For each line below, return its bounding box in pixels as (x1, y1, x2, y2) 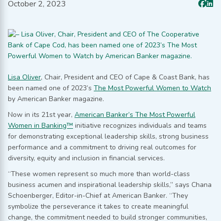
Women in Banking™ (8, 120, 73, 130)
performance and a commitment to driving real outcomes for (8, 142, 196, 152)
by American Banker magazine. (8, 94, 104, 104)
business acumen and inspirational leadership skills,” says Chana (8, 180, 212, 189)
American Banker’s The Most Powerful (74, 110, 195, 119)
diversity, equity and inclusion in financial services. (8, 153, 165, 163)
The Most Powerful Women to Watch (94, 83, 211, 93)
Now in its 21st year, (8, 110, 74, 119)
